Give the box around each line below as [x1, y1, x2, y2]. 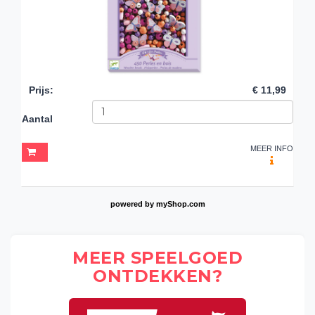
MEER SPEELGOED [72, 247, 243, 269]
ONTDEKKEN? [93, 266, 222, 287]
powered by [110, 199, 156, 208]
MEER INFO [250, 143, 293, 153]
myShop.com [155, 199, 205, 208]
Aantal [22, 112, 53, 124]
